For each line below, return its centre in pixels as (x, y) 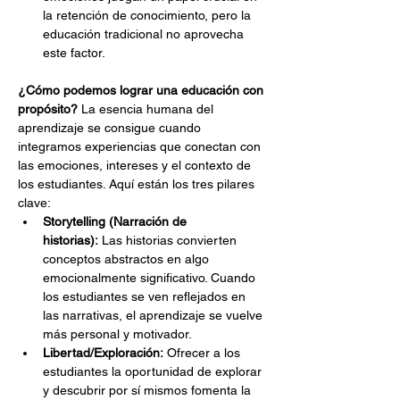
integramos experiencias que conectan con (141, 146)
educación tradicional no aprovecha (145, 34)
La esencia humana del (147, 109)
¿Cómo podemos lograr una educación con (142, 90)
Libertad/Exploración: (103, 353)
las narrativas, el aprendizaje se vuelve (154, 315)
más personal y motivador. (117, 334)
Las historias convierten (169, 240)
